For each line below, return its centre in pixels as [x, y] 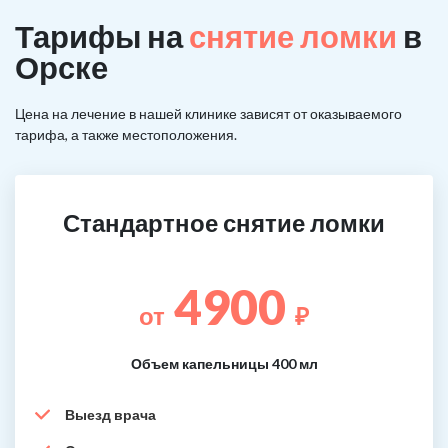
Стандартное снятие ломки [224, 222]
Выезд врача [110, 414]
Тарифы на [102, 36]
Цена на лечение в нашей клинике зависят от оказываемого [208, 113]
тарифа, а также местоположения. [126, 134]
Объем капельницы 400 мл [224, 363]
